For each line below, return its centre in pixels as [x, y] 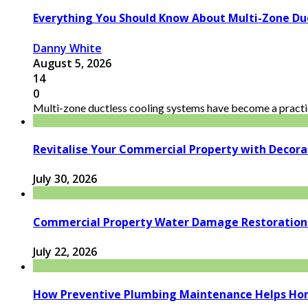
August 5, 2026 [72, 63]
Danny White [67, 48]
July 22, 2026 [65, 251]
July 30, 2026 [65, 179]
